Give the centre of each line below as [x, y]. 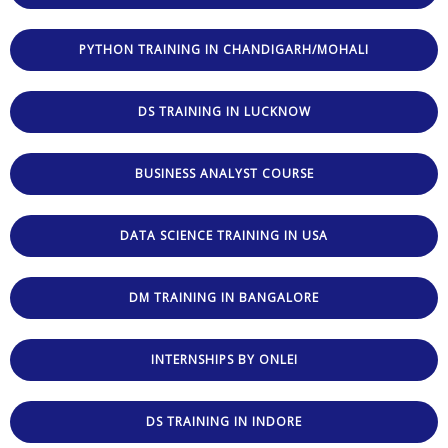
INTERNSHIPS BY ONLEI [224, 359]
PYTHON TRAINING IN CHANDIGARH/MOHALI [224, 49]
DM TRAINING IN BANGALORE [224, 297]
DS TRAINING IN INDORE [224, 421]
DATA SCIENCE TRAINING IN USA [224, 235]
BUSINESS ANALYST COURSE [224, 173]
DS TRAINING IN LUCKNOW [224, 111]
